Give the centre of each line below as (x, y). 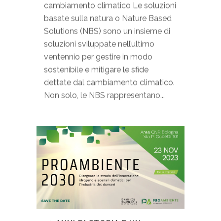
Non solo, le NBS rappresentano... (104, 95)
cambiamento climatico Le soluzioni (110, 6)
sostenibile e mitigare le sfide (96, 70)
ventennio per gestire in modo (98, 57)
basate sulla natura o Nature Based (108, 18)
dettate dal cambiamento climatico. (109, 83)
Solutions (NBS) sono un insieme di (107, 31)
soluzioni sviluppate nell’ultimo (99, 44)
